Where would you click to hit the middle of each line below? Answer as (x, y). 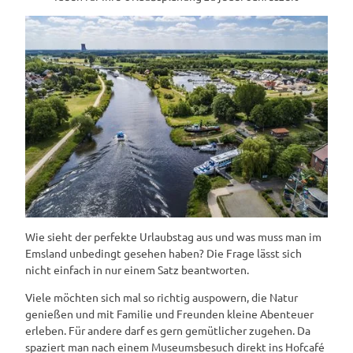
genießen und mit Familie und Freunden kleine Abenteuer (169, 313)
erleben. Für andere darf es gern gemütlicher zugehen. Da (168, 330)
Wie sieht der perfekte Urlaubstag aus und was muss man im (173, 236)
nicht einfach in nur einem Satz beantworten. (137, 269)
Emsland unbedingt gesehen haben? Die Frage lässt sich (163, 253)
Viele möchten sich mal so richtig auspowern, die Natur (162, 297)
